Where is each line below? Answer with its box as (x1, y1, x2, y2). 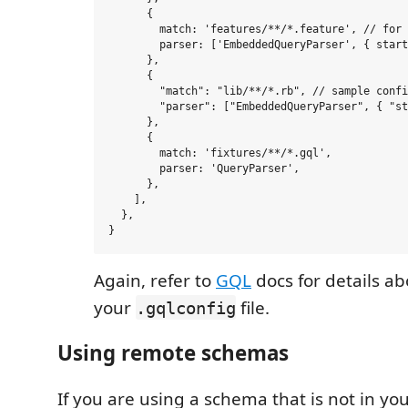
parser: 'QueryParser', (108, 162, 300, 176)
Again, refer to (94, 268, 216, 292)
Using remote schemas (57, 339, 289, 368)
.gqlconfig (136, 297, 236, 318)
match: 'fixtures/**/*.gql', (108, 147, 331, 160)
